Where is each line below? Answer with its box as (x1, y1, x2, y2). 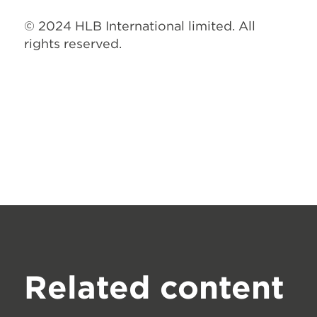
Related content (24, 267, 284, 306)
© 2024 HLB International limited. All (24, 18, 255, 34)
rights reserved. (24, 36, 122, 52)
